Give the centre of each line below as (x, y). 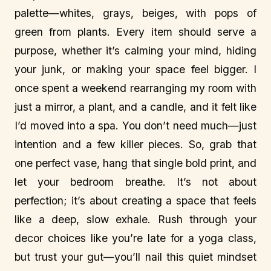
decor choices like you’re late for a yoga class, (135, 238)
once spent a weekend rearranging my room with (135, 88)
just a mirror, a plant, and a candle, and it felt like (135, 107)
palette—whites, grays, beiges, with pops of (135, 13)
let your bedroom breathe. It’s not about (135, 182)
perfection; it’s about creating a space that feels (135, 201)
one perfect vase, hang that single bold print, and (135, 163)
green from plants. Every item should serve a (135, 32)
